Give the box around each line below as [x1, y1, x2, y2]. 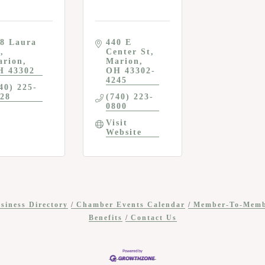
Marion [105, 57, 140, 66]
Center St [105, 47, 151, 57]
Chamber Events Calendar [76, 201, 185, 209]
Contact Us [130, 214, 177, 222]
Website [105, 128, 142, 137]
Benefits [88, 214, 122, 222]
